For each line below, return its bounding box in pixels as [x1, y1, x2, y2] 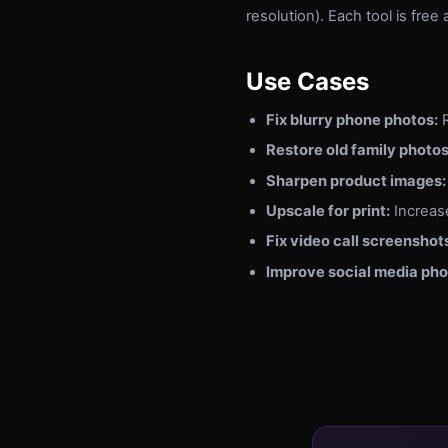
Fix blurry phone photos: [266, 110, 438, 129]
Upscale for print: [266, 201, 390, 220]
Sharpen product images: [266, 171, 446, 190]
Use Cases [246, 66, 369, 96]
